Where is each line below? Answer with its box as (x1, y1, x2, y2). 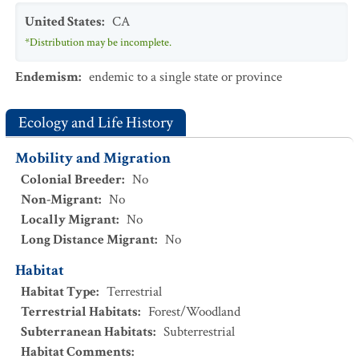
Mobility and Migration (15, 148, 171, 168)
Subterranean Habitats (21, 323, 153, 341)
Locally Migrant (21, 211, 116, 228)
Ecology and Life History (18, 112, 173, 133)
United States (25, 13, 102, 30)
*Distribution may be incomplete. (25, 35, 171, 50)
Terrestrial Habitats (21, 303, 138, 321)
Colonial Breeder (21, 171, 122, 188)
